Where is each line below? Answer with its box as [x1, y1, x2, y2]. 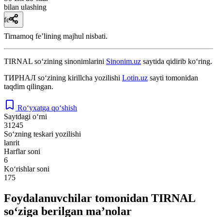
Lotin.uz [122, 73, 148, 82]
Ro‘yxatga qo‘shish [17, 103, 77, 112]
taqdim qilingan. [4, 82, 53, 91]
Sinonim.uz [106, 57, 141, 65]
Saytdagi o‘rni [4, 112, 47, 121]
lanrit [4, 138, 19, 147]
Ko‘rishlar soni [4, 164, 49, 173]
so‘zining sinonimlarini [32, 57, 106, 65]
